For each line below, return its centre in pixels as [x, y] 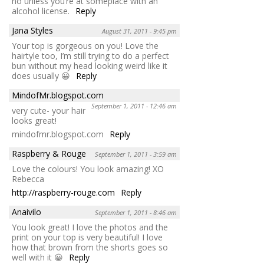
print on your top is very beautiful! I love [87, 237]
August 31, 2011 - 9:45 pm [139, 31]
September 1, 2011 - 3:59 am [136, 154]
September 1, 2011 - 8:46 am [136, 212]
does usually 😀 [41, 75]
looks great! [34, 120]
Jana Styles [32, 30]
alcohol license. [41, 11]
